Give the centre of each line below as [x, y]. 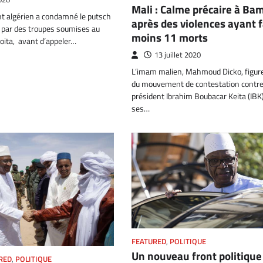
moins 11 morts [170, 37]
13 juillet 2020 [178, 55]
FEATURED [149, 241]
